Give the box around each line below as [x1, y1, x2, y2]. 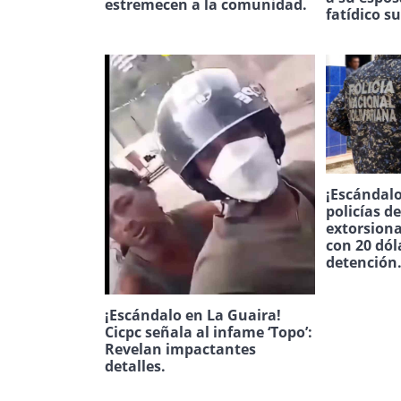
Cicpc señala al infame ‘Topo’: [105, 321, 312, 342]
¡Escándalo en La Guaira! [105, 304, 281, 325]
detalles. [105, 355, 166, 376]
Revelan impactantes [105, 338, 256, 359]
